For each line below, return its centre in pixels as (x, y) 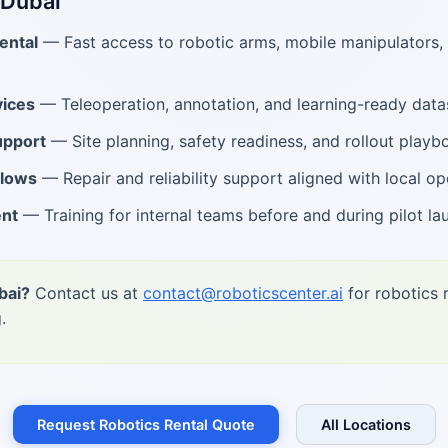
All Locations (365, 424)
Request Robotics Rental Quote (145, 424)
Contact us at (86, 293)
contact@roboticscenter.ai (243, 293)
